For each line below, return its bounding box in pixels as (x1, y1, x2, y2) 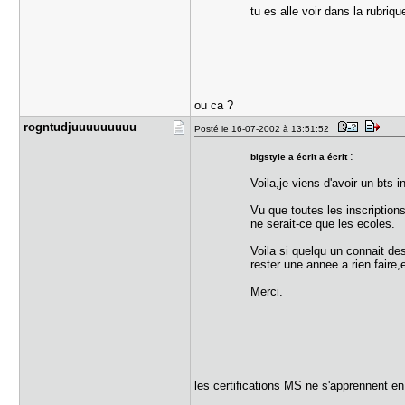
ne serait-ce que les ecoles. (250, 217, 395, 231)
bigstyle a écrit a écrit (250, 152, 350, 162)
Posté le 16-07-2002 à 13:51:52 (194, 124, 335, 134)
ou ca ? (194, 99, 234, 112)
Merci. (250, 285, 283, 298)
